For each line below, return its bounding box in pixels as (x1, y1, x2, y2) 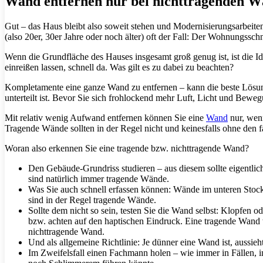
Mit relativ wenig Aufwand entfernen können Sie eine (5, 112, 206, 123)
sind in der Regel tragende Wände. (28, 194, 156, 205)
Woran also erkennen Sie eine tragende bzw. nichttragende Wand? (5, 143, 249, 153)
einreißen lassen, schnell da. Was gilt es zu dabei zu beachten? (5, 62, 234, 72)
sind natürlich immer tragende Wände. (28, 173, 169, 184)
